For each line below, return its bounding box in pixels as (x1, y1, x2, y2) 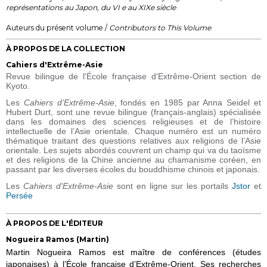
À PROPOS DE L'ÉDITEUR (6, 218, 103, 228)
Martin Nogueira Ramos (6, 247, 113, 257)
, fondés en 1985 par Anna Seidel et (114, 97, 262, 107)
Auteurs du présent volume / (6, 23, 109, 32)
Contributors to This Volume (109, 23, 211, 32)
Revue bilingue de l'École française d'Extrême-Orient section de (6, 71, 261, 81)
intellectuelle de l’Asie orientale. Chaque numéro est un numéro (6, 126, 261, 136)
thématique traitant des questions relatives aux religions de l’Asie (6, 135, 261, 145)
